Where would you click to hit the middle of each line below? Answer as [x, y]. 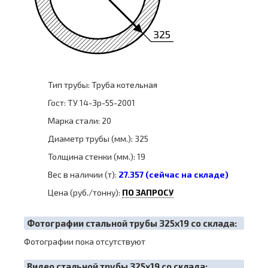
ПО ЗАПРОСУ [148, 192]
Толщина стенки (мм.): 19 [97, 156]
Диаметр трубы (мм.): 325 [98, 138]
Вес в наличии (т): [83, 174]
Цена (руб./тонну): [85, 192]
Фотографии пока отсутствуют [85, 241]
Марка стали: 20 [80, 121]
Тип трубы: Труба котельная [103, 85]
